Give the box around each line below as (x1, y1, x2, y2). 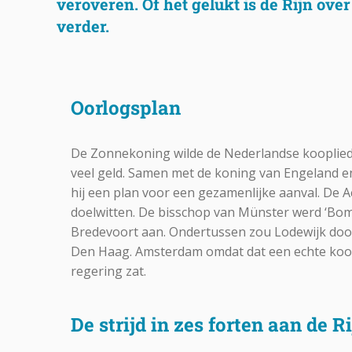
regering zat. (71, 262, 147, 280)
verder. (57, 16, 109, 37)
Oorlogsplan (71, 95, 181, 121)
